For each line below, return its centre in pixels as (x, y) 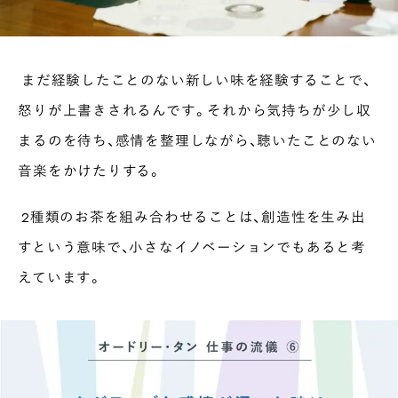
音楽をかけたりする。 (90, 170)
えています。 (60, 276)
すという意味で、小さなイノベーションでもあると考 (192, 246)
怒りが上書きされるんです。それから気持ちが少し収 (195, 109)
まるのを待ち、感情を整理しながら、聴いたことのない (197, 139)
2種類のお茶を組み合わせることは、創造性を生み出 (192, 216)
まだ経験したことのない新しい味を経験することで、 (195, 79)
